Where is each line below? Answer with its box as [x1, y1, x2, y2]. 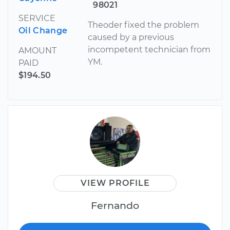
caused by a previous [88, 32, 175, 42]
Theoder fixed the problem [88, 20, 200, 30]
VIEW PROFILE [80, 178, 150, 188]
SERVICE [18, 13, 55, 23]
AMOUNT [18, 45, 56, 55]
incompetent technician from [88, 44, 211, 54]
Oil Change [18, 25, 68, 35]
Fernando [91, 199, 139, 212]
